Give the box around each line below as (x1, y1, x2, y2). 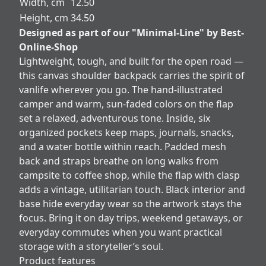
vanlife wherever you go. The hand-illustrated (19, 83, 223, 96)
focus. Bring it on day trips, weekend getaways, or (19, 211, 243, 224)
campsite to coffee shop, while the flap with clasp (19, 168, 240, 182)
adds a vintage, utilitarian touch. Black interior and (19, 182, 245, 196)
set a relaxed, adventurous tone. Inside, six (19, 111, 210, 125)
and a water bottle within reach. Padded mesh (19, 140, 226, 153)
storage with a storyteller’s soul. (19, 239, 163, 253)
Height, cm (20, 11, 68, 24)
